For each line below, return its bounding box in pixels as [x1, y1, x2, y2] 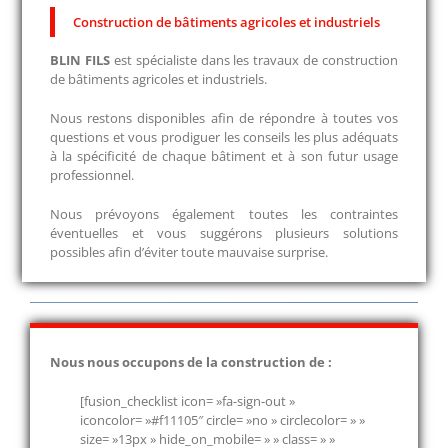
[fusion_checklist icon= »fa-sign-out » [80, 392, 295, 411]
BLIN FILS [49, 51, 110, 70]
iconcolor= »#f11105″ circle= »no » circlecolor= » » [80, 411, 365, 430]
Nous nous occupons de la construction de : [50, 353, 332, 372]
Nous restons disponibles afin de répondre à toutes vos [49, 109, 399, 128]
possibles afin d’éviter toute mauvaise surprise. [49, 243, 328, 262]
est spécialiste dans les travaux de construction [109, 51, 399, 70]
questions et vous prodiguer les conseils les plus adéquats [49, 128, 399, 147]
